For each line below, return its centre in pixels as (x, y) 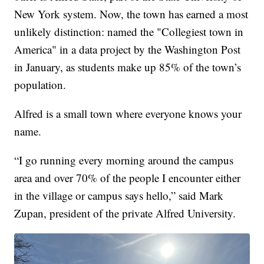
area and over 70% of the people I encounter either (128, 177)
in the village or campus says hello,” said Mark (119, 195)
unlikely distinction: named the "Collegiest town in (129, 31)
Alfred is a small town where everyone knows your (128, 113)
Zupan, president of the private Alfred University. (125, 213)
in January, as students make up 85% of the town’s (128, 67)
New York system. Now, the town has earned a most (131, 14)
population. (40, 84)
